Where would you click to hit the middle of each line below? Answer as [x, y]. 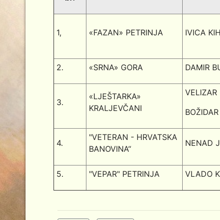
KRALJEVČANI [116, 108]
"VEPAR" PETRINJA [124, 174]
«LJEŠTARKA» [115, 96]
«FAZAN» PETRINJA [126, 32]
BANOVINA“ [110, 149]
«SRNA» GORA [116, 67]
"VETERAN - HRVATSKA [133, 137]
